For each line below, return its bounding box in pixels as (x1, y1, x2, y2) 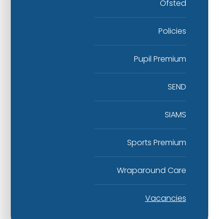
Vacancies (145, 192, 186, 204)
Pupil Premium (133, 53, 186, 65)
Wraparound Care (116, 164, 186, 176)
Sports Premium (127, 136, 186, 148)
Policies (158, 25, 186, 37)
